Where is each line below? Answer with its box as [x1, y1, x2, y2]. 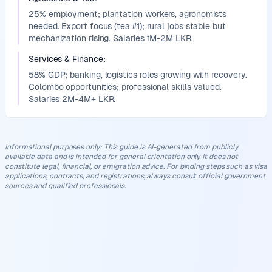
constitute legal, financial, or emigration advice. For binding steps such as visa [5, 162, 267, 171]
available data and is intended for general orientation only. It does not [5, 152, 239, 161]
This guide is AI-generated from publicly [103, 143, 238, 151]
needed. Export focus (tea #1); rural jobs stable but [29, 21, 226, 31]
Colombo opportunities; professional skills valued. [29, 82, 222, 92]
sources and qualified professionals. [5, 182, 126, 190]
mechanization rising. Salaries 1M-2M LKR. [29, 33, 193, 43]
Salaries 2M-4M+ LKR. [29, 94, 116, 104]
